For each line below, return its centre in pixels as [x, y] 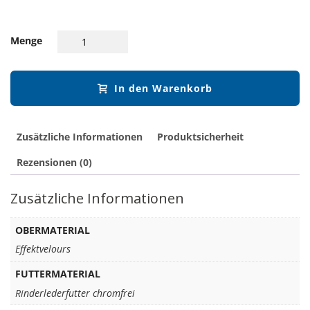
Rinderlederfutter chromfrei [75, 293]
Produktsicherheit [200, 136]
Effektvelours [43, 249]
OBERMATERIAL [53, 230]
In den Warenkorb [163, 88]
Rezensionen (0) [54, 162]
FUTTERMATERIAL [58, 273]
